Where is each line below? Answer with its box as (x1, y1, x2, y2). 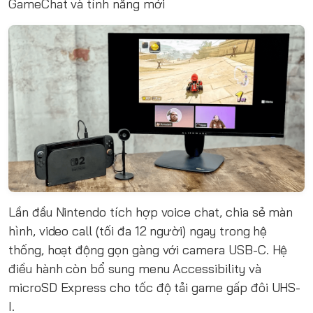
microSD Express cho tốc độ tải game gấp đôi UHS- (8, 279, 301, 296)
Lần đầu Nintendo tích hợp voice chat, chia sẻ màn (8, 203, 293, 220)
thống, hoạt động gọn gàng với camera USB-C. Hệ (8, 241, 288, 258)
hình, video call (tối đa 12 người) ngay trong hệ (8, 222, 268, 239)
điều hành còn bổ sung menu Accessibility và (8, 260, 261, 277)
